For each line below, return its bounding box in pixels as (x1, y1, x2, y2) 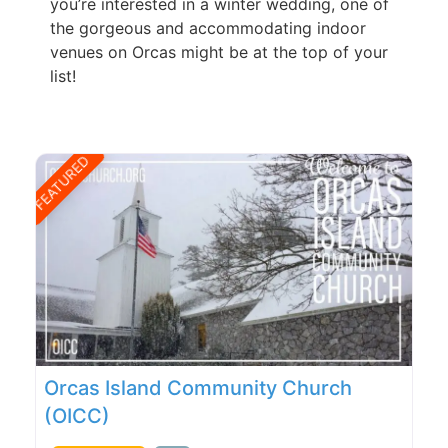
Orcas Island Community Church (44, 375, 352, 400)
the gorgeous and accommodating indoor (50, 18, 366, 39)
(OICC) (44, 403, 110, 428)
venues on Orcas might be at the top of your (50, 42, 388, 63)
